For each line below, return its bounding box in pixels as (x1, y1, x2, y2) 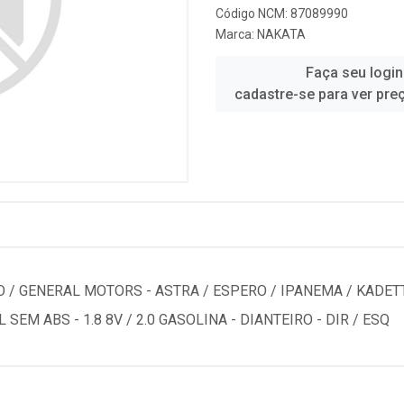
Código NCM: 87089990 (216, 6, 348, 21)
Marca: (216, 27, 257, 41)
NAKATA (257, 27, 306, 41)
